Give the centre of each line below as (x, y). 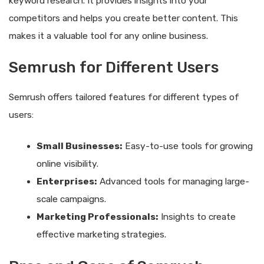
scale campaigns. (71, 199)
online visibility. (67, 164)
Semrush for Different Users (114, 68)
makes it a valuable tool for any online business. (108, 36)
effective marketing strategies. (101, 235)
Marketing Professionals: (97, 217)
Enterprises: (67, 182)
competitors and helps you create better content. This (123, 18)
